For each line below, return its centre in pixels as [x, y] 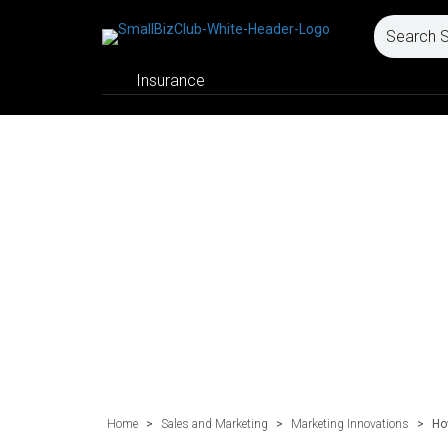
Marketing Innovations [350, 424]
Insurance [170, 80]
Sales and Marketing [214, 424]
